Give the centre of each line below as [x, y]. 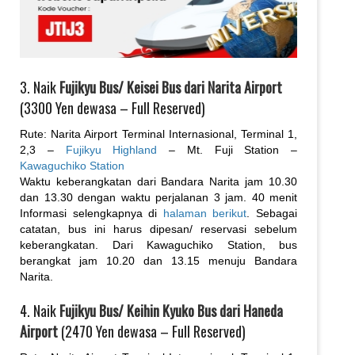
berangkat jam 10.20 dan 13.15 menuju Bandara [158, 260]
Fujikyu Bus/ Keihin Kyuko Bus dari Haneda [171, 310]
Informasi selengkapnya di [92, 213]
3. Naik [40, 87]
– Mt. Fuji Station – [227, 149]
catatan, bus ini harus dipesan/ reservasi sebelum [158, 229]
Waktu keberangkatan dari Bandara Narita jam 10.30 [158, 181]
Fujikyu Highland [111, 149]
